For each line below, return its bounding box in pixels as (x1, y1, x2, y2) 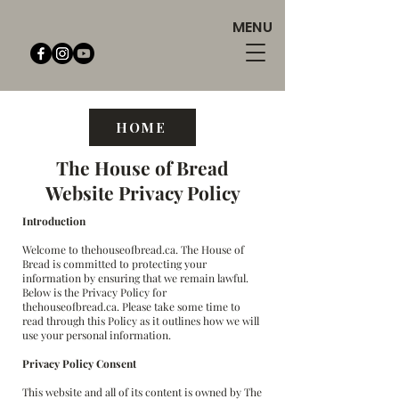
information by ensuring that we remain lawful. (22, 271, 248, 285)
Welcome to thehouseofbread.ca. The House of (22, 242, 244, 256)
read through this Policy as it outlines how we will (22, 313, 259, 328)
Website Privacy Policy (45, 180, 240, 205)
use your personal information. (22, 328, 171, 342)
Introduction (22, 214, 85, 228)
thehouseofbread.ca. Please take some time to (22, 299, 240, 313)
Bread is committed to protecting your (22, 256, 207, 271)
